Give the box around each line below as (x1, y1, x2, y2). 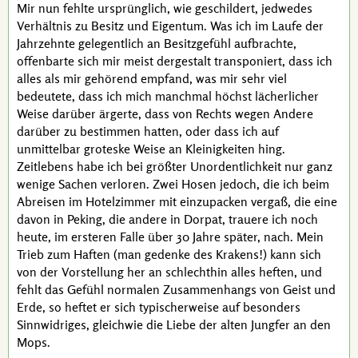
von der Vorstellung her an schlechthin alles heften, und (17, 264, 322, 280)
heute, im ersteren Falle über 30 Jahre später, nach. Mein (17, 229, 324, 245)
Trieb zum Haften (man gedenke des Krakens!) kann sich (17, 246, 321, 262)
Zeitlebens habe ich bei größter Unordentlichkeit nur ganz (17, 158, 332, 174)
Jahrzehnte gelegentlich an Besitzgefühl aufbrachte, (17, 35, 296, 51)
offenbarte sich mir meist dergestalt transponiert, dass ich (17, 53, 332, 69)
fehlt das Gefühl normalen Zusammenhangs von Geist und (17, 281, 336, 297)
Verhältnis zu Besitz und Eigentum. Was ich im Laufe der (17, 18, 324, 34)
